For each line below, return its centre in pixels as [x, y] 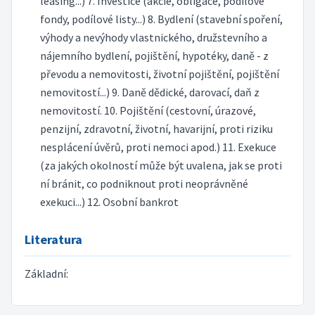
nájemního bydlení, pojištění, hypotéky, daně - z [154, 56]
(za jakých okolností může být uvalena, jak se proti [161, 166]
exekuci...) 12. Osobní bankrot [109, 202]
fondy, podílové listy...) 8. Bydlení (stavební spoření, [161, 19]
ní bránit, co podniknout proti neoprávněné [144, 184]
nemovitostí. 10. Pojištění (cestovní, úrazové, [148, 111]
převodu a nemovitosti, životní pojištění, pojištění [159, 74]
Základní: [46, 274]
